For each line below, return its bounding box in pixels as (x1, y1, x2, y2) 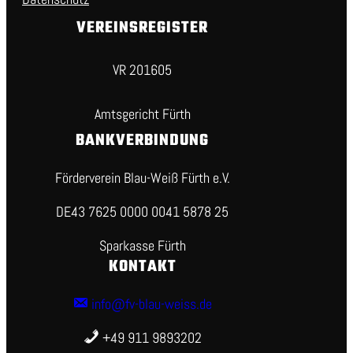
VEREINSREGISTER (76, 15, 209, 40)
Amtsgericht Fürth (94, 104, 191, 123)
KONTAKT (108, 254, 176, 279)
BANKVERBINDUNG (76, 128, 210, 153)
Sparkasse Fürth (98, 236, 186, 255)
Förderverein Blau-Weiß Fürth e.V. (54, 168, 230, 187)
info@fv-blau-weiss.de (88, 294, 213, 313)
